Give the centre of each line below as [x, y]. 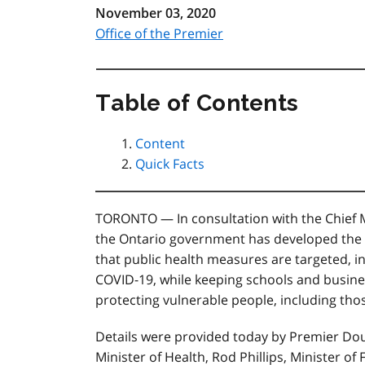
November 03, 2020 [156, 13]
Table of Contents [197, 103]
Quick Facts [169, 164]
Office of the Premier [159, 33]
